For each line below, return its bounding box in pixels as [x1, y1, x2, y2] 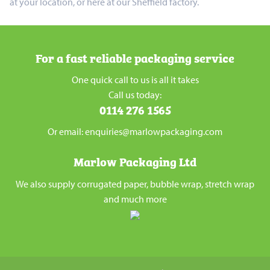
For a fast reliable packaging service [36, 48, 234, 66]
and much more [103, 192, 167, 205]
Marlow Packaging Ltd [74, 152, 196, 171]
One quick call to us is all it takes [71, 74, 199, 86]
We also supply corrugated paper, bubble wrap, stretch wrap [16, 177, 254, 190]
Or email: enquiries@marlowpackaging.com [48, 125, 222, 138]
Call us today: [108, 89, 162, 101]
